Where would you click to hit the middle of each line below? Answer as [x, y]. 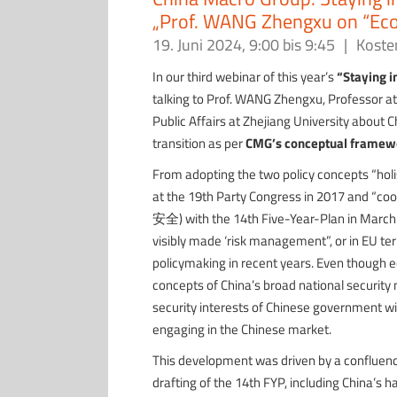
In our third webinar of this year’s [243, 77]
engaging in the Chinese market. [241, 329]
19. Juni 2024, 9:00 [216, 45]
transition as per [197, 143]
